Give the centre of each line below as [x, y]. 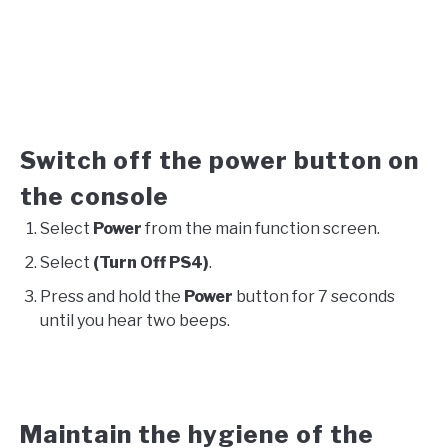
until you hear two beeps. [135, 321]
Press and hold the [112, 297]
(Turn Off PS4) [151, 263]
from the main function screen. [261, 229]
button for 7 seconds [315, 297]
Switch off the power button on [219, 161]
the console [94, 197]
